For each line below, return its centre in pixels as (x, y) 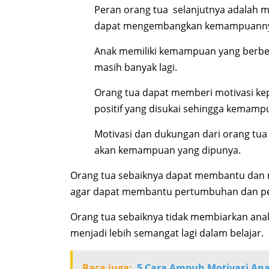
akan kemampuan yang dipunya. (168, 150)
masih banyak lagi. (136, 68)
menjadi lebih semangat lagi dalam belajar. (167, 233)
